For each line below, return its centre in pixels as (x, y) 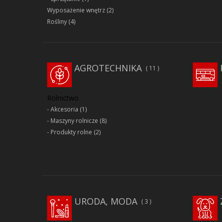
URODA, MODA (106, 201)
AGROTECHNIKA (108, 68)
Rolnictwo (63, 98)
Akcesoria (64, 110)
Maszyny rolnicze (74, 121)
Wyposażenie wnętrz (76, 10)
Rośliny (57, 22)
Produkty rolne (71, 132)
